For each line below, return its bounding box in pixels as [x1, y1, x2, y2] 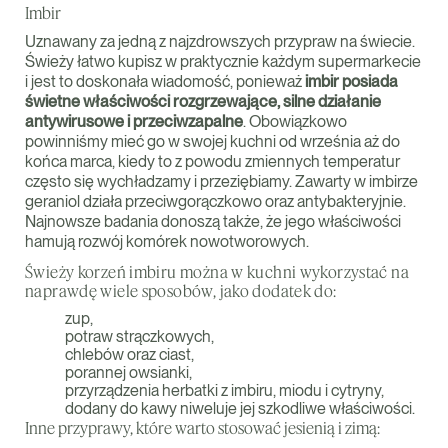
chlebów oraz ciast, [65, 345, 194, 364]
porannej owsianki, [65, 363, 192, 382]
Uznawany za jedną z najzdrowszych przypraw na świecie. [25, 32, 415, 51]
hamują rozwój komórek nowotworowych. [25, 232, 309, 251]
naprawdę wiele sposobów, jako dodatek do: [25, 281, 337, 300]
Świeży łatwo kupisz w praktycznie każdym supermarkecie [25, 52, 421, 71]
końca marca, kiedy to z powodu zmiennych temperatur [25, 152, 400, 171]
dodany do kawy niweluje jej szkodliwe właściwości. [65, 399, 415, 418]
